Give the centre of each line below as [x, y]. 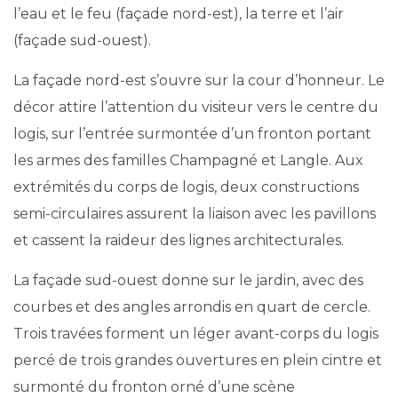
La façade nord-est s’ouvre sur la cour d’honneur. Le [199, 80]
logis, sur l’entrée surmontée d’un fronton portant [192, 134]
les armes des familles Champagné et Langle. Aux [188, 160]
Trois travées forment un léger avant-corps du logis [196, 334]
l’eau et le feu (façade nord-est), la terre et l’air [179, 14]
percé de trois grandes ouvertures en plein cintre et [198, 360]
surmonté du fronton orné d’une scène [154, 387]
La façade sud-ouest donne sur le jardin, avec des [188, 280]
